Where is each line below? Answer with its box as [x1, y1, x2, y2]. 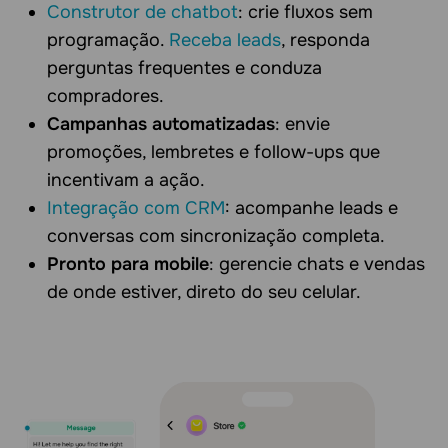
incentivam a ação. [47, 168, 205, 191]
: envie [275, 112, 330, 135]
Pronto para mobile [47, 252, 209, 275]
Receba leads [169, 28, 281, 51]
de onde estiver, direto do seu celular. [47, 280, 361, 303]
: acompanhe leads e [225, 196, 398, 219]
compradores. [47, 84, 164, 107]
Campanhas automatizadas [47, 112, 275, 135]
